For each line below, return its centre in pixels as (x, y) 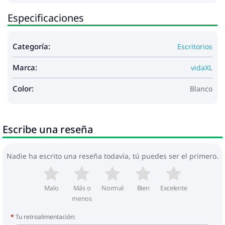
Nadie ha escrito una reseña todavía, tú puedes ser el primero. (113, 156)
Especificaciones (46, 18)
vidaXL (202, 67)
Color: (23, 88)
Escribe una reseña (48, 129)
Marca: (25, 67)
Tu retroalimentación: (45, 216)
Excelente (174, 188)
